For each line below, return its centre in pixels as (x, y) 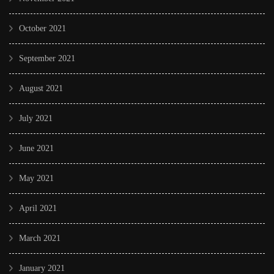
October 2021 (43, 28)
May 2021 (36, 178)
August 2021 (41, 88)
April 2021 (38, 208)
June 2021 (36, 148)
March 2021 (40, 238)
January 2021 (42, 268)
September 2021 (47, 58)
